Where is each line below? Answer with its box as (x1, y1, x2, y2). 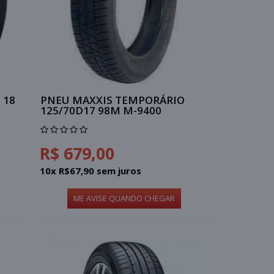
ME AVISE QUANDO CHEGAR (73, 192, 175, 204)
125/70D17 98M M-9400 (40, 103, 162, 117)
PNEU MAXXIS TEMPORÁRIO (40, 92, 185, 107)
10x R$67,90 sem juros (40, 164, 142, 177)
